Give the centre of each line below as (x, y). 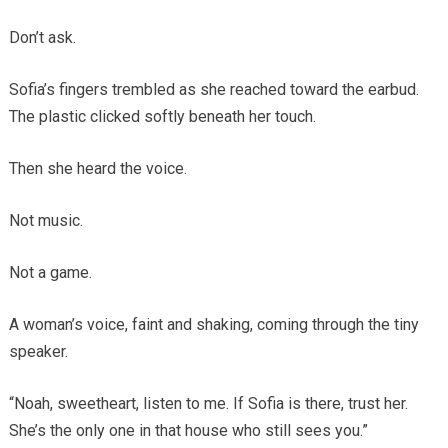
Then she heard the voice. (97, 169)
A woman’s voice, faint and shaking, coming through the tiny (213, 325)
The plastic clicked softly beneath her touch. (162, 117)
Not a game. (50, 273)
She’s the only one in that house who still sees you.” (188, 431)
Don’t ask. (42, 38)
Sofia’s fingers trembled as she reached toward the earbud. (213, 90)
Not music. (45, 221)
